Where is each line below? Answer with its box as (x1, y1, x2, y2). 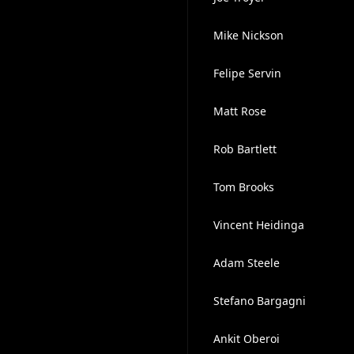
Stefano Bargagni (213, 293, 306, 308)
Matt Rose (213, 104, 266, 119)
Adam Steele (213, 255, 280, 270)
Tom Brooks (213, 179, 274, 194)
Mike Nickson (213, 28, 284, 43)
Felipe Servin (213, 66, 281, 81)
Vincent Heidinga (213, 217, 304, 232)
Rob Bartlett (213, 141, 277, 156)
